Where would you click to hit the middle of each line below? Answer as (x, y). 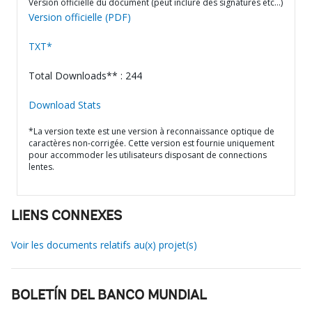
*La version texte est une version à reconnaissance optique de (151, 131)
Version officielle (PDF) (80, 17)
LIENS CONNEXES (67, 217)
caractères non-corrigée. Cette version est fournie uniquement (151, 143)
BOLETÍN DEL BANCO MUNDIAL (109, 296)
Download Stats (65, 105)
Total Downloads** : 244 (85, 76)
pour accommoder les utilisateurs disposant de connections (148, 155)
